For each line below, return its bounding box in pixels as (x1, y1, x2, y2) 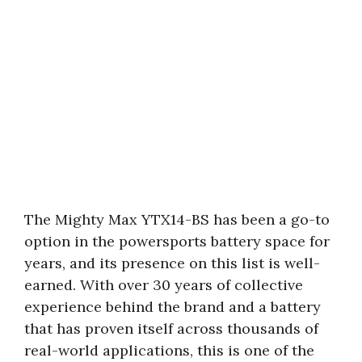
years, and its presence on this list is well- (24, 253, 320, 272)
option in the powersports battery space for (24, 231, 330, 250)
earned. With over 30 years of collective (24, 275, 303, 294)
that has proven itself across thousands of (24, 318, 318, 338)
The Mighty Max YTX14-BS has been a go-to (24, 209, 330, 229)
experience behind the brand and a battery (24, 297, 321, 316)
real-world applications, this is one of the (24, 340, 314, 360)
